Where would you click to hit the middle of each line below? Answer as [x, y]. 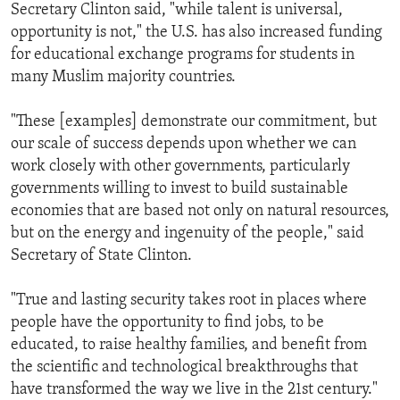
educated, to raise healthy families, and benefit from [189, 345]
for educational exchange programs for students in [183, 54]
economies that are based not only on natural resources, [200, 211]
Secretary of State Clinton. [101, 255]
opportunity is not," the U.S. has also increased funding [196, 32]
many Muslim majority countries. [123, 77]
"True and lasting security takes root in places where [189, 300]
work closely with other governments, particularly [180, 166]
